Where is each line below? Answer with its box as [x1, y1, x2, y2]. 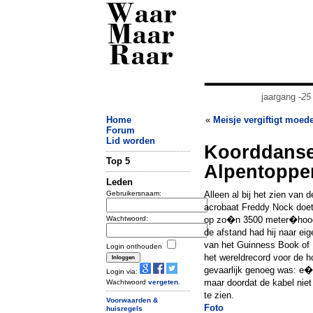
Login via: [106, 267, 140, 275]
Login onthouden [106, 242, 164, 250]
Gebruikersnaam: [106, 189, 161, 197]
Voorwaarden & [106, 296, 158, 304]
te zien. [204, 290, 234, 300]
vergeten [148, 277, 178, 286]
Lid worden [106, 136, 155, 146]
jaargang [261, 92, 298, 102]
